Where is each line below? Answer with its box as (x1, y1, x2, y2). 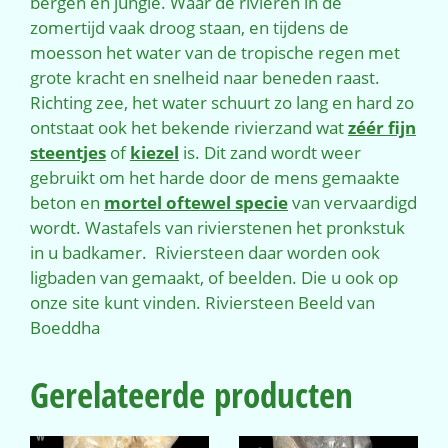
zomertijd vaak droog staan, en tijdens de (30, 15, 349, 39)
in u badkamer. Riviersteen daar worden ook (30, 240, 380, 264)
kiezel (130, 140, 179, 164)
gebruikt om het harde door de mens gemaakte (30, 165, 400, 189)
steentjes (30, 140, 106, 164)
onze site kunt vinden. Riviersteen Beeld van (30, 290, 375, 314)
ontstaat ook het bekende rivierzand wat (30, 115, 348, 139)
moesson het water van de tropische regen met (30, 40, 400, 64)
